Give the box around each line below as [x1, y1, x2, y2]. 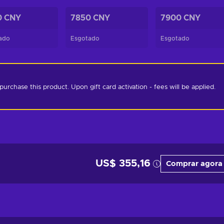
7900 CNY [160, 14, 201, 22]
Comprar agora [166, 159, 222, 167]
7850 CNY [70, 14, 110, 22]
